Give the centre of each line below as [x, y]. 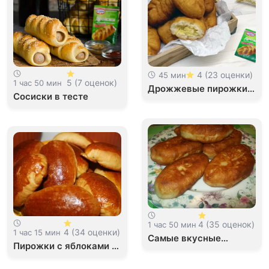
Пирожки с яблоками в [65, 246]
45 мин [172, 75]
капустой [169, 100]
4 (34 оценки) [92, 232]
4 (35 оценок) [227, 224]
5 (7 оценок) [92, 83]
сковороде [172, 261]
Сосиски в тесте [51, 96]
